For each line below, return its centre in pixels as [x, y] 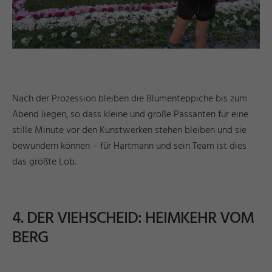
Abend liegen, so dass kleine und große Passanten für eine [130, 114]
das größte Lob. [44, 162]
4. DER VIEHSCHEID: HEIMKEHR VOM [133, 219]
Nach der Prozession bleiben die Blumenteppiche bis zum [130, 99]
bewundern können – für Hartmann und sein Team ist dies [129, 146]
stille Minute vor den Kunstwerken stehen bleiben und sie [129, 130]
